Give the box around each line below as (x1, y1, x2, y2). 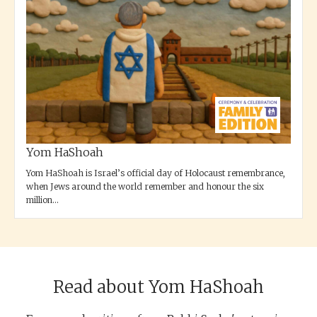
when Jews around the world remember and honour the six (26, 181, 264, 192)
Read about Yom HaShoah (53, 276, 264, 298)
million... (26, 195, 59, 205)
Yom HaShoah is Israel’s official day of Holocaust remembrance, (26, 168, 285, 178)
